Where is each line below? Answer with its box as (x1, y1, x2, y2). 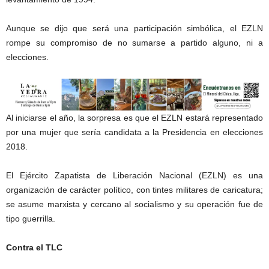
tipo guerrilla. (6, 214, 55, 224)
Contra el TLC (6, 243, 62, 253)
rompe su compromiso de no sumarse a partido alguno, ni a (6, 38, 263, 47)
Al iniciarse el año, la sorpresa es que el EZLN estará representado (6, 113, 263, 123)
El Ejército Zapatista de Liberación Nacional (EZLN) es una (6, 171, 263, 181)
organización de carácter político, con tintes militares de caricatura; (6, 185, 263, 195)
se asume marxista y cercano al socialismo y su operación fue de (6, 199, 263, 210)
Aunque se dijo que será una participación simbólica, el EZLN (6, 23, 263, 33)
